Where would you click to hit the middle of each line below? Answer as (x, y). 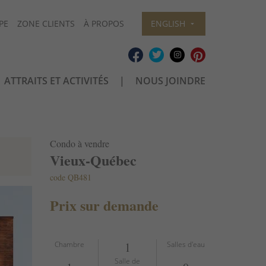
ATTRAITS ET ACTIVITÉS (56, 81)
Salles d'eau (186, 244)
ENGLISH (168, 23)
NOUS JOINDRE (170, 81)
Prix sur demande (104, 205)
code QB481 (70, 177)
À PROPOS (104, 23)
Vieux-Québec (93, 160)
